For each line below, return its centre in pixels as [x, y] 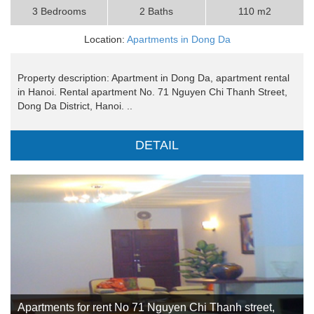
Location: [105, 40]
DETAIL [157, 145]
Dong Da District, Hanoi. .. [75, 106]
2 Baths [157, 12]
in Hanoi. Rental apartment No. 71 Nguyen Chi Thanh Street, [152, 92]
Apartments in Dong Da [178, 40]
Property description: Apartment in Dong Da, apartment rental [153, 78]
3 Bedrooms [59, 12]
